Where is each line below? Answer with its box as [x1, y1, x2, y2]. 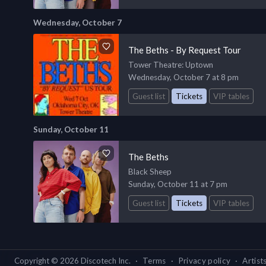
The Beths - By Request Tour [128, 44, 241, 55]
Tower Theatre [128, 59, 182, 69]
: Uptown [182, 59, 213, 69]
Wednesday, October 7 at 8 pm [128, 72, 239, 82]
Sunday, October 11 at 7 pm [128, 179, 227, 189]
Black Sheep [128, 166, 172, 176]
